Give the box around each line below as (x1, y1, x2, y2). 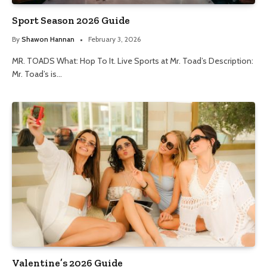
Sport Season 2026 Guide (12, 14, 130, 26)
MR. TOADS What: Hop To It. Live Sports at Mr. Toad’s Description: (12, 55, 253, 66)
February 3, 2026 (88, 34, 141, 44)
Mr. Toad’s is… (12, 68, 62, 79)
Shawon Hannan (21, 34, 74, 44)
